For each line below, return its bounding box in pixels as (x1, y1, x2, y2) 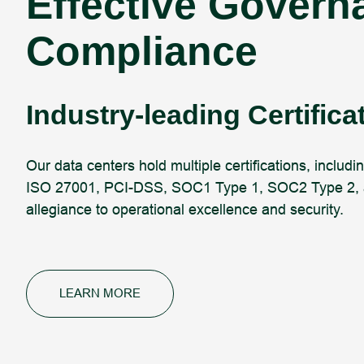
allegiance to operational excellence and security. (26, 200, 344, 219)
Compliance (26, 28, 258, 74)
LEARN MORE (59, 285, 141, 301)
